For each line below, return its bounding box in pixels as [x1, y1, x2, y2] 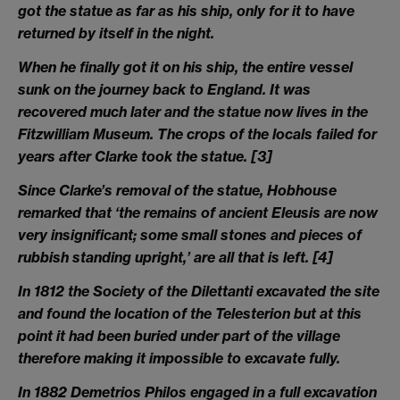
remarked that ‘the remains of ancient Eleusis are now [18, 203, 378, 221]
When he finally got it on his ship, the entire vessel [18, 58, 353, 77]
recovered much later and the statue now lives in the [18, 103, 368, 121]
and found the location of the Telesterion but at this [18, 304, 362, 322]
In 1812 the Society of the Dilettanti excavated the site [18, 281, 379, 300]
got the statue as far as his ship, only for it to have [18, 2, 354, 21]
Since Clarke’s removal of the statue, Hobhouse [18, 180, 337, 199]
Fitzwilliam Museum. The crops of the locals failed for [18, 125, 377, 144]
